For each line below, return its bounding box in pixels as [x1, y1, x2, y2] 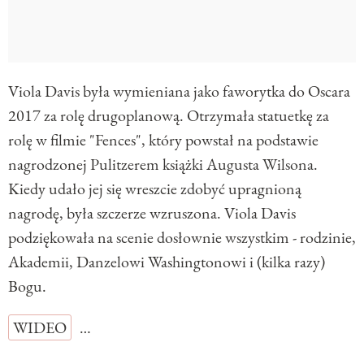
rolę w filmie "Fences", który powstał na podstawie [8, 129, 318, 151]
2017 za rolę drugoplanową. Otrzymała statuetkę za [8, 105, 329, 127]
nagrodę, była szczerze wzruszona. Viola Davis [8, 202, 296, 224]
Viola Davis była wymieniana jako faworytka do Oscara [8, 80, 350, 102]
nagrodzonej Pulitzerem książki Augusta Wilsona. [8, 154, 318, 175]
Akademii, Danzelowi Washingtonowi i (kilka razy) [8, 251, 325, 273]
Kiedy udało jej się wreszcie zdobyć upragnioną [8, 178, 301, 200]
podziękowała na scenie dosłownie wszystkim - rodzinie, [8, 227, 356, 249]
